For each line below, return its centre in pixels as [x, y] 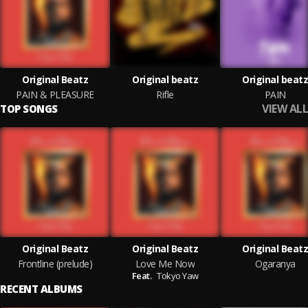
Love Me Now [165, 264]
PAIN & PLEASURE [55, 95]
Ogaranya [275, 264]
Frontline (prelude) [55, 264]
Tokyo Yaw [178, 276]
